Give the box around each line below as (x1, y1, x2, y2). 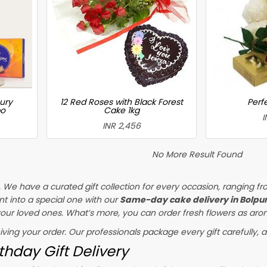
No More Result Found (151, 148, 242, 160)
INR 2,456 (103, 119, 141, 132)
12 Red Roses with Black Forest (60, 95, 184, 108)
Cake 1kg (104, 104, 140, 116)
